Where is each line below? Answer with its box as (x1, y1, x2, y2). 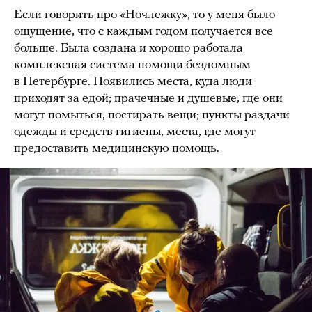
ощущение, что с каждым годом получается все (14, 24, 273, 38)
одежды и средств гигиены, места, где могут (14, 125, 256, 139)
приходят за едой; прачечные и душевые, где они (14, 91, 283, 105)
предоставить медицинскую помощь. (14, 141, 219, 155)
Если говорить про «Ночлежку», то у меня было (14, 8, 275, 22)
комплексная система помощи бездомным (14, 58, 251, 72)
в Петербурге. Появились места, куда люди (14, 75, 252, 88)
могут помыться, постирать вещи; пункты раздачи (14, 108, 290, 122)
